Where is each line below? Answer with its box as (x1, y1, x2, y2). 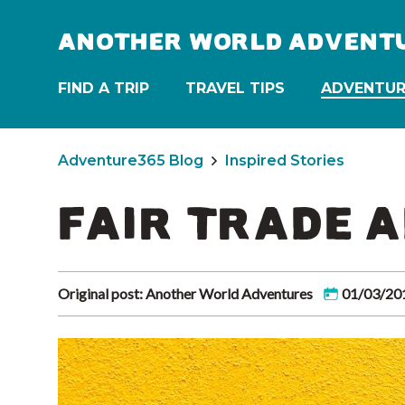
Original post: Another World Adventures (58, 285, 313, 302)
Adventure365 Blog (58, 152, 203, 169)
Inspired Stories (225, 152, 344, 169)
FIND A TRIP (58, 80, 149, 97)
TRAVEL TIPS (185, 80, 285, 97)
